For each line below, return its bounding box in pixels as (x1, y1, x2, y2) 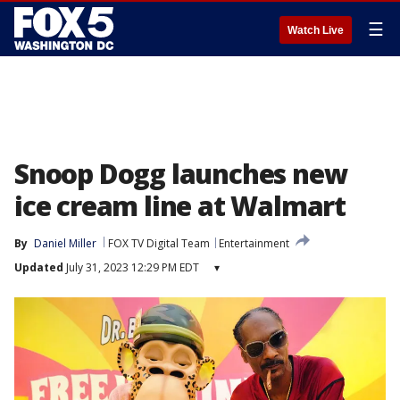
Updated (14, 260, 63, 275)
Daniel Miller (34, 236, 96, 251)
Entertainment (219, 236, 289, 251)
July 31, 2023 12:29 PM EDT (63, 260, 199, 275)
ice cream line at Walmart (14, 187, 346, 224)
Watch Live (287, 24, 344, 37)
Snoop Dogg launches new (14, 155, 347, 192)
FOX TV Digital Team (108, 236, 210, 251)
